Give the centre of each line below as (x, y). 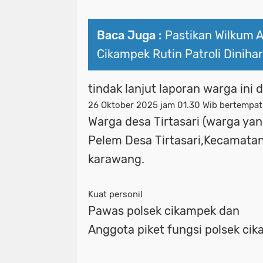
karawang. (116, 159)
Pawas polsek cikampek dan (164, 210)
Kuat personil (115, 194)
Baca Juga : (129, 35)
